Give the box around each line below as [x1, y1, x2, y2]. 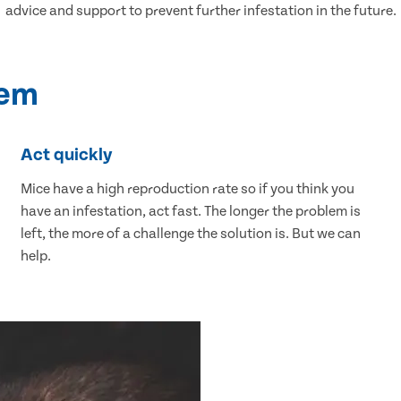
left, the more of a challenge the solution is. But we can [20, 226, 361, 243]
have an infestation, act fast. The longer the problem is [20, 203, 361, 220]
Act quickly [20, 145, 113, 166]
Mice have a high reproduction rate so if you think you [20, 181, 354, 198]
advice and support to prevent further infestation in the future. [4, 3, 397, 20]
